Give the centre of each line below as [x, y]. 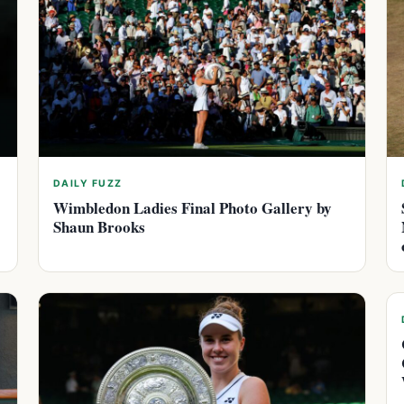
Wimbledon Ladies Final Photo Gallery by [193, 208]
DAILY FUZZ [88, 184]
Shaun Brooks [99, 227]
